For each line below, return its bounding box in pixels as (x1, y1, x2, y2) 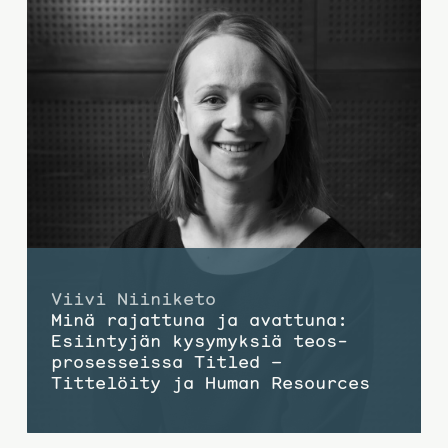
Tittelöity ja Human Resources (50, 370, 370, 394)
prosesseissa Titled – (50, 349, 282, 373)
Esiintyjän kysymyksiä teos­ (50, 328, 348, 352)
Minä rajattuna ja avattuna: (50, 307, 348, 331)
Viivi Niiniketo (50, 286, 216, 310)
